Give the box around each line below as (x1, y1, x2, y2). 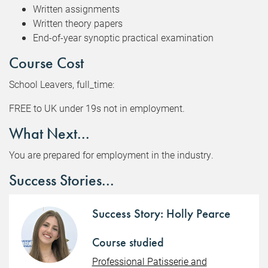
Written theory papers (33, 17, 123, 30)
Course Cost (9, 53, 84, 74)
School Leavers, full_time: (9, 78, 114, 91)
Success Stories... (9, 170, 114, 191)
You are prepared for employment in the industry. (9, 148, 214, 162)
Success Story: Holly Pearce (92, 206, 230, 222)
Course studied (92, 234, 164, 251)
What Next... (9, 124, 90, 144)
